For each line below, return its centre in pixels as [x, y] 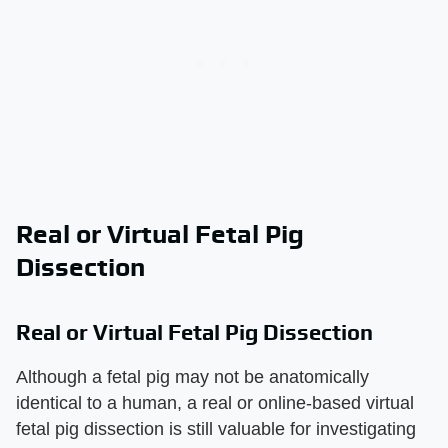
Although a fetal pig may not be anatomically [192, 376]
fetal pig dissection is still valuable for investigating [216, 428]
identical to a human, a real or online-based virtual [215, 402]
